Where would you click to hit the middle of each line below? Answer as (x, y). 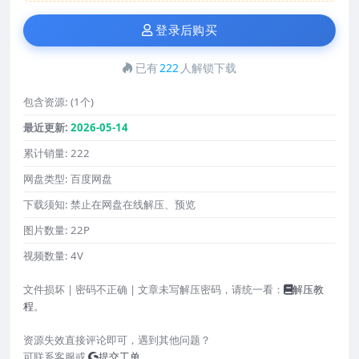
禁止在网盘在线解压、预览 (133, 205)
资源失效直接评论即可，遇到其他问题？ (117, 340)
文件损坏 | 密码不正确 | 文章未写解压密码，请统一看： (153, 290)
